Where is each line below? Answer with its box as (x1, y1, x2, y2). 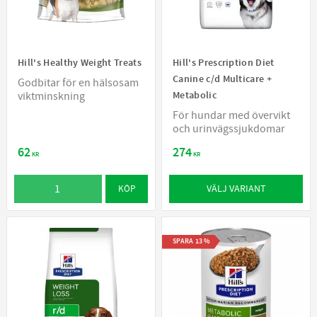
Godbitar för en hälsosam (18, 76, 139, 91)
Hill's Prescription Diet (173, 56, 275, 70)
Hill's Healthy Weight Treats (18, 56, 142, 70)
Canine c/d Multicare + (173, 72, 272, 86)
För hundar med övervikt (173, 108, 290, 123)
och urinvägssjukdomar (173, 122, 285, 137)
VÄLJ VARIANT (206, 181, 266, 195)
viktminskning (18, 89, 85, 104)
